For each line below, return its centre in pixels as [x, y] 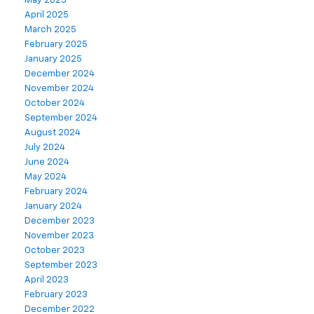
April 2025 [47, 15]
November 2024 [59, 89]
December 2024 [60, 74]
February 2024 [56, 192]
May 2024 [46, 177]
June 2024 [47, 163]
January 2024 [53, 207]
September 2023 [61, 266]
